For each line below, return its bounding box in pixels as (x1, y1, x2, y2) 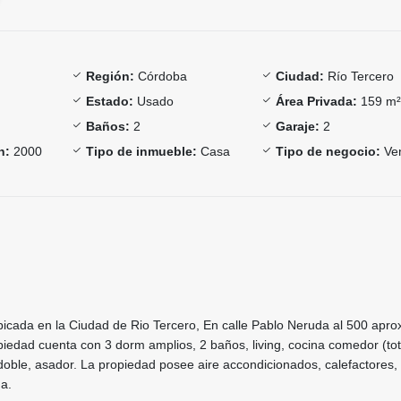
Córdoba (133, 68, 187, 83)
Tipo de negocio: (276, 143, 381, 158)
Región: (85, 68, 134, 83)
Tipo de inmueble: (85, 143, 197, 158)
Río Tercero (324, 68, 395, 83)
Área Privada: (276, 93, 358, 108)
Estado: (85, 93, 133, 108)
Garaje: (276, 118, 320, 133)
